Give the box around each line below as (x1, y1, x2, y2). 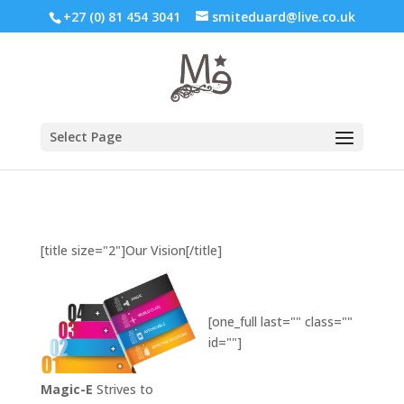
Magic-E (40, 381, 93, 399)
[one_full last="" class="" (208, 313, 353, 330)
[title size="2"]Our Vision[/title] (40, 242, 222, 259)
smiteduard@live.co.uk (211, 7, 355, 25)
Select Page (49, 128, 122, 145)
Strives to (92, 381, 153, 399)
